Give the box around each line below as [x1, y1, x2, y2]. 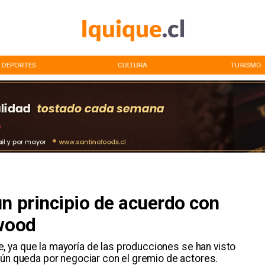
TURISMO [231, 60, 261, 69]
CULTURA [117, 60, 148, 69]
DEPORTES [1, 60, 36, 69]
